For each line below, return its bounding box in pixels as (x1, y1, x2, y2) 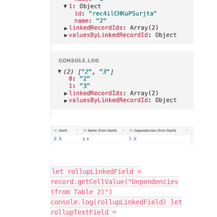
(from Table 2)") (50, 187, 112, 196)
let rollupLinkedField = (52, 167, 141, 175)
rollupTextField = (50, 208, 116, 216)
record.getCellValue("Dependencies (50, 177, 178, 186)
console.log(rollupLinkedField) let (50, 198, 182, 206)
